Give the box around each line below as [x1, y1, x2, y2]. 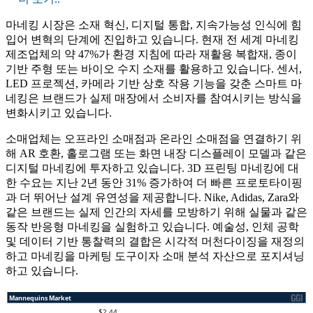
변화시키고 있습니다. [6, 107, 112, 119]
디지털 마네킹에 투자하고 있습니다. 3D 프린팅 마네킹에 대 [6, 162, 299, 175]
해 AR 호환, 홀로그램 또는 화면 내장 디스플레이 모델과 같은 [6, 147, 307, 160]
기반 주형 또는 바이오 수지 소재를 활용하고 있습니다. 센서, [6, 63, 302, 75]
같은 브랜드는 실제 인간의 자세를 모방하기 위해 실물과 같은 [6, 206, 307, 219]
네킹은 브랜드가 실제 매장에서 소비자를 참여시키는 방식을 [6, 92, 302, 105]
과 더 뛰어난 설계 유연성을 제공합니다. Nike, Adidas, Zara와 [6, 191, 299, 204]
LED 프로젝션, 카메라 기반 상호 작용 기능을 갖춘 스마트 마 [6, 78, 302, 90]
